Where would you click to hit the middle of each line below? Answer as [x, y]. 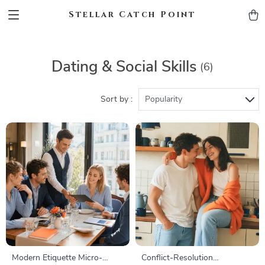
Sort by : [117, 99]
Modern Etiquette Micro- [57, 258]
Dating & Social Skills [124, 67]
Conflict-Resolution [177, 258]
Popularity [164, 99]
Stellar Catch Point [132, 14]
